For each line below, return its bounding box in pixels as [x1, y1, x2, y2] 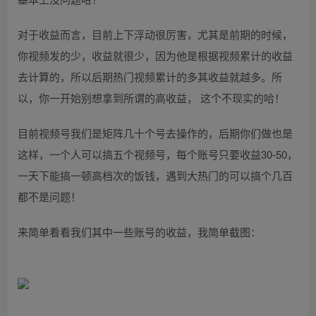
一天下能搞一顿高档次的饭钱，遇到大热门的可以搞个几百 [18, 168, 293, 183]
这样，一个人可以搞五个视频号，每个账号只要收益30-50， [18, 147, 298, 162]
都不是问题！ [18, 189, 81, 204]
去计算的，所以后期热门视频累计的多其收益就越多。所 [18, 69, 282, 84]
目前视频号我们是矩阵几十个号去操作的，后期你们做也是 [18, 126, 293, 140]
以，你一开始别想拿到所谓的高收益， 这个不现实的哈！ [18, 90, 285, 105]
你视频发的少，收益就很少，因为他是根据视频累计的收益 [18, 48, 293, 63]
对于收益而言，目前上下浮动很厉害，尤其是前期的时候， [18, 27, 293, 42]
